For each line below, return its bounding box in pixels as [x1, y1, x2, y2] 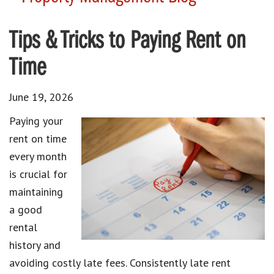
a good [9, 202, 42, 217]
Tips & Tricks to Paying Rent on [9, 29, 246, 54]
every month [9, 149, 67, 163]
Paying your [9, 113, 63, 128]
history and [9, 237, 61, 252]
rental [9, 220, 37, 234]
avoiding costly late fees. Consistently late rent [9, 255, 231, 270]
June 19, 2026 [9, 89, 73, 104]
